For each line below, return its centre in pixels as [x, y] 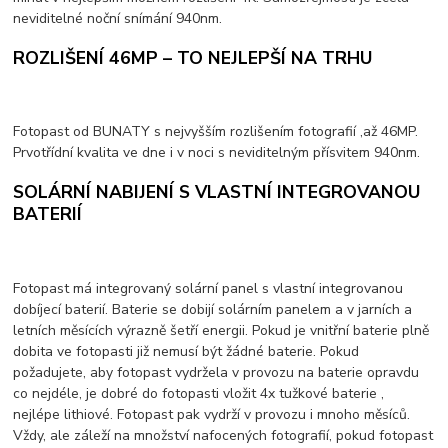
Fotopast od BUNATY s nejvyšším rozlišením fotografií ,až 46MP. [216, 132]
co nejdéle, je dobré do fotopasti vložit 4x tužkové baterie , [199, 393]
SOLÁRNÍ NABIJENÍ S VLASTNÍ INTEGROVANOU [217, 191]
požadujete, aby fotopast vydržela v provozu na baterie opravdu [216, 372]
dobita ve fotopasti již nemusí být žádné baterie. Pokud [186, 351]
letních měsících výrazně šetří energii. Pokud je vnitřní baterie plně [221, 330]
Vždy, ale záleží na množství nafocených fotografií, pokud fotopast [223, 435]
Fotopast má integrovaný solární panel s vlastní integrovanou [208, 288]
